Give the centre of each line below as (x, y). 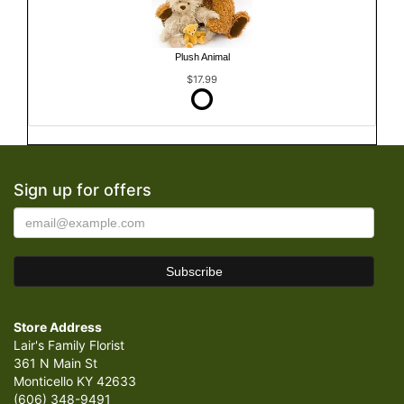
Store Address (58, 326)
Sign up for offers (83, 189)
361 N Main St (55, 363)
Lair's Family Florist (69, 344)
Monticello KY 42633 (75, 381)
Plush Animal (202, 57)
